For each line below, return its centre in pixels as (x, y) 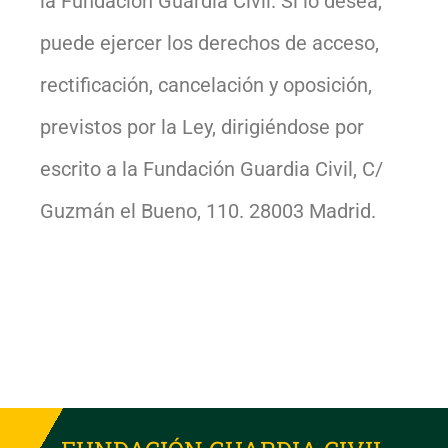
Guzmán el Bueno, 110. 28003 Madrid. (208, 210)
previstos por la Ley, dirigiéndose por (202, 126)
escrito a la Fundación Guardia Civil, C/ (211, 168)
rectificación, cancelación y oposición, (206, 84)
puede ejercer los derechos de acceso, (209, 42)
